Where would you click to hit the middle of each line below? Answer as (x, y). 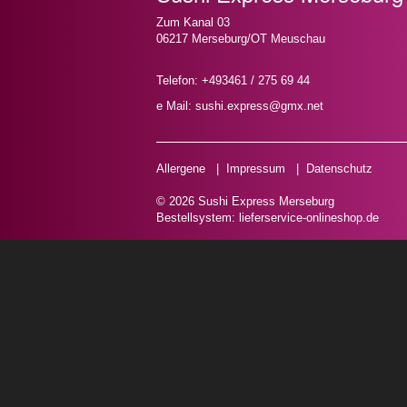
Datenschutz (339, 169)
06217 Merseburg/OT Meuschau (241, 39)
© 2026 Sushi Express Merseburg (245, 201)
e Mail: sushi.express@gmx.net (240, 106)
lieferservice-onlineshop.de (309, 218)
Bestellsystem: (198, 218)
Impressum (256, 169)
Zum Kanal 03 (193, 22)
